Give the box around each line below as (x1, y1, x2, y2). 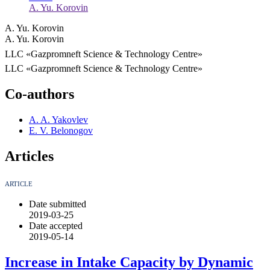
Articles (5, 148, 54, 164)
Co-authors (5, 86, 74, 102)
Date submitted (29, 198, 86, 209)
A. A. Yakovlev (29, 114, 88, 125)
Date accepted (29, 220, 83, 231)
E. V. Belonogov (29, 125, 93, 136)
